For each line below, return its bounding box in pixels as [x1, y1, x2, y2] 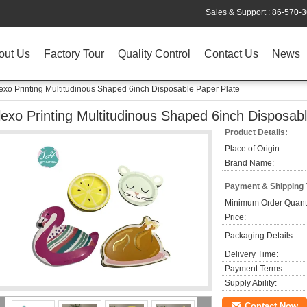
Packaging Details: [225, 231, 295, 241]
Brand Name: [225, 158, 274, 168]
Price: [225, 212, 246, 222]
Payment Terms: [225, 264, 284, 273]
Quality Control [118, 48, 191, 60]
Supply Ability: [225, 278, 277, 288]
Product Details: [225, 127, 288, 137]
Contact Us [204, 48, 258, 60]
